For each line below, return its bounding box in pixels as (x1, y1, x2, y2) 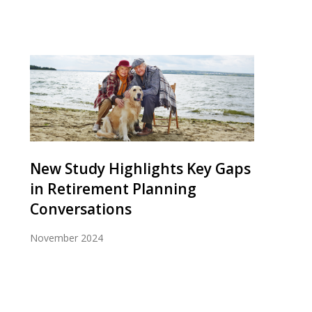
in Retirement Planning (30, 179, 196, 198)
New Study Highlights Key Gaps (30, 159, 251, 178)
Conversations (30, 199, 132, 219)
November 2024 (30, 231, 103, 244)
